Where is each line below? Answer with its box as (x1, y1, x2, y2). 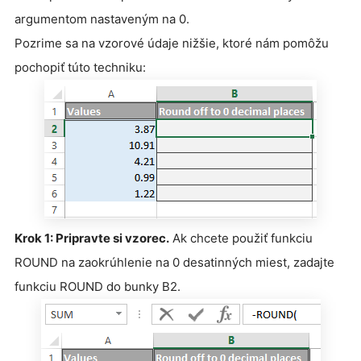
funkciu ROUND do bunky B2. (15, 279, 180, 295)
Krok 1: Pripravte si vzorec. (15, 230, 169, 247)
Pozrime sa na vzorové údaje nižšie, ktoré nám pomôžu (15, 35, 329, 52)
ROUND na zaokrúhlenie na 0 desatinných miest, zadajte (15, 255, 334, 271)
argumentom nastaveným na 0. (15, 11, 189, 27)
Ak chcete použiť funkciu (169, 230, 313, 247)
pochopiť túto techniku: (15, 60, 146, 76)
